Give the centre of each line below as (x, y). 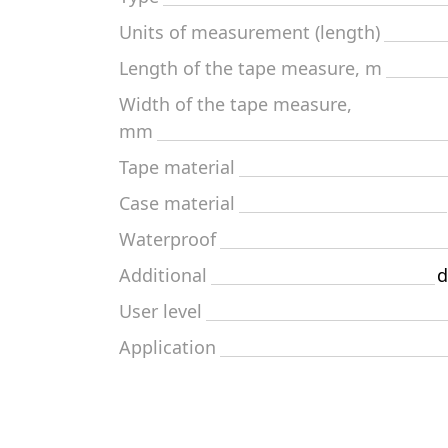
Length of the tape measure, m (250, 68)
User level (160, 311)
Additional (163, 275)
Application (167, 347)
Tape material (177, 167)
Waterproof (167, 239)
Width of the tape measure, (235, 104)
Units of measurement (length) (249, 32)
